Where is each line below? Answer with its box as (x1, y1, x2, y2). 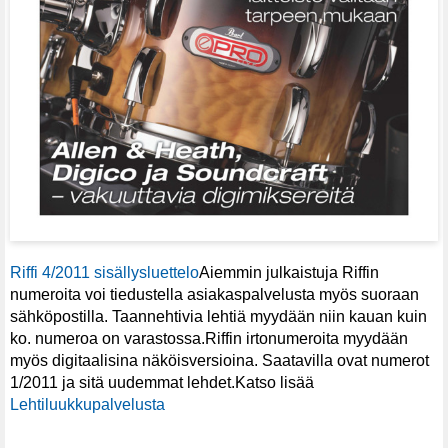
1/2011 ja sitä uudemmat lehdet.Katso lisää (10, 373, 314, 391)
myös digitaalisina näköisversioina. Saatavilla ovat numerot (10, 351, 429, 369)
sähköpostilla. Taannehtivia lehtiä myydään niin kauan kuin (10, 307, 427, 325)
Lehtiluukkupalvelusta (10, 395, 165, 413)
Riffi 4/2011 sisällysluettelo (10, 263, 199, 281)
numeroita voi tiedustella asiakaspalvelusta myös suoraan (10, 285, 419, 303)
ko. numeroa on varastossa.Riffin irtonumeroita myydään (10, 329, 408, 347)
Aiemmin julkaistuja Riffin (199, 263, 379, 281)
